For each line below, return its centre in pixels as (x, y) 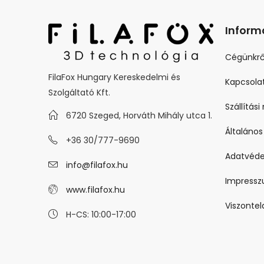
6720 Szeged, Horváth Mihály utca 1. (139, 115)
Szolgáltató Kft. (79, 93)
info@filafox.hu (97, 165)
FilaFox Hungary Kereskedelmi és (114, 77)
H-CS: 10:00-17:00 (101, 214)
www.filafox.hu (95, 189)
